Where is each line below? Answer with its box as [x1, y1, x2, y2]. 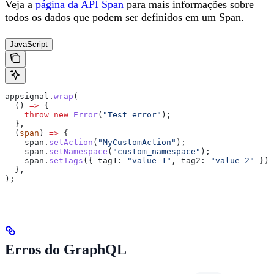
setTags [49, 155, 83, 165]
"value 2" [206, 155, 254, 165]
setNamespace [49, 146, 108, 156]
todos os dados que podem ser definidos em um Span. [5, 11, 244, 24]
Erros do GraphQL [5, 241, 127, 257]
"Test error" [103, 109, 161, 119]
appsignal [5, 91, 49, 101]
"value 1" [122, 155, 171, 165]
